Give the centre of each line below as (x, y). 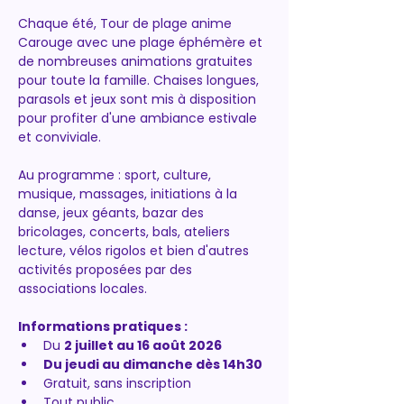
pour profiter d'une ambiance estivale (139, 118)
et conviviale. (60, 137)
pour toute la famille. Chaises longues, (140, 80)
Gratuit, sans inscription (117, 383)
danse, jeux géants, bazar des (113, 213)
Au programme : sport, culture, (116, 175)
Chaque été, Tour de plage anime (127, 23)
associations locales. (83, 289)
